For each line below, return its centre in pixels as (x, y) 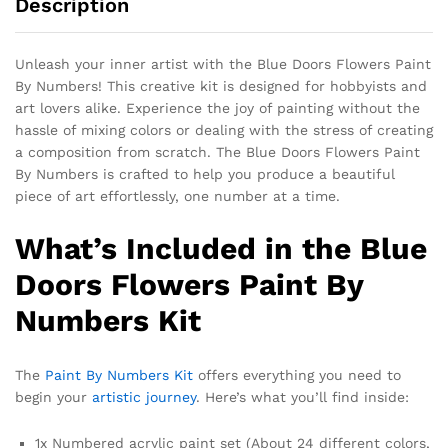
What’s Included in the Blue (221, 249)
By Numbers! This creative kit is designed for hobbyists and (221, 85)
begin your (53, 397)
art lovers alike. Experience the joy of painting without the (217, 107)
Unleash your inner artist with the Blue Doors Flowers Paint (223, 63)
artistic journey (144, 397)
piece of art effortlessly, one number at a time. (177, 195)
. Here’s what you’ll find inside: (302, 397)
